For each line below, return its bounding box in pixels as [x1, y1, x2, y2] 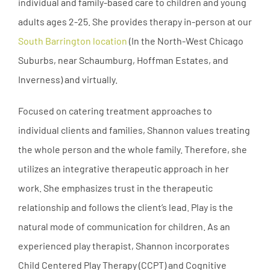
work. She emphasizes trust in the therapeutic [18, 181, 213, 193]
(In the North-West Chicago [127, 34, 243, 46]
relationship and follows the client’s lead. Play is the [18, 201, 233, 213]
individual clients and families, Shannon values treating [18, 124, 250, 136]
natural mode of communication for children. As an [18, 220, 230, 232]
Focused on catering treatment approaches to [18, 104, 212, 116]
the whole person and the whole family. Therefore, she [18, 143, 247, 155]
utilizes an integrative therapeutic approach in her [18, 162, 229, 174]
